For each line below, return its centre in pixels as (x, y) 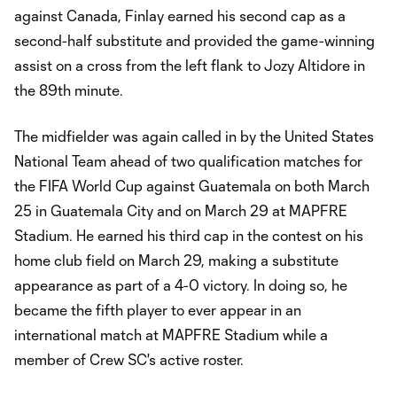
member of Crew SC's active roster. (129, 360)
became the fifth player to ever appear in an (158, 310)
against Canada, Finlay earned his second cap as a (180, 16)
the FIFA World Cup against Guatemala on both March (192, 186)
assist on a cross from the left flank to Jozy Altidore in (190, 66)
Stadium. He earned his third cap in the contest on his (189, 236)
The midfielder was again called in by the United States (194, 136)
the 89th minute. (69, 90)
